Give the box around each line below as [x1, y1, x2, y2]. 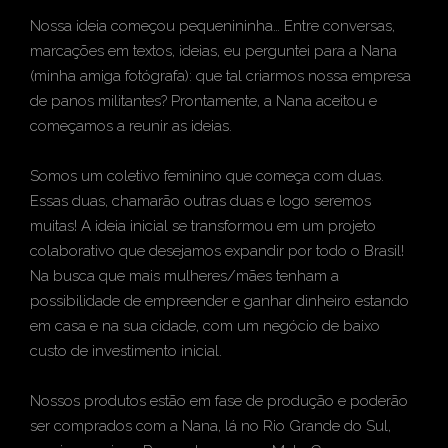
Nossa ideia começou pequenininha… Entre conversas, [30, 17, 395, 35]
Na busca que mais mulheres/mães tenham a [30, 267, 339, 285]
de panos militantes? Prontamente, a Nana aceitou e [30, 92, 377, 110]
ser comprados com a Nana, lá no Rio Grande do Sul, [30, 417, 391, 435]
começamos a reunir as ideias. [30, 117, 232, 135]
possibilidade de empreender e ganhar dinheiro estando [30, 292, 409, 310]
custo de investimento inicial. [30, 342, 222, 360]
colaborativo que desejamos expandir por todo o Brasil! [30, 242, 404, 260]
